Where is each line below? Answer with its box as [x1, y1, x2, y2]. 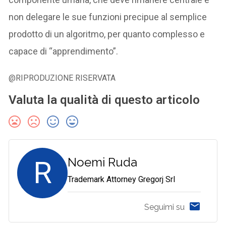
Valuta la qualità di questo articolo [9, 93, 200, 107]
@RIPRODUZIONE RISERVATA [9, 73, 116, 83]
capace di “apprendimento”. [9, 46, 119, 57]
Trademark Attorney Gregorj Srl [68, 175, 176, 185]
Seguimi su [144, 202, 185, 212]
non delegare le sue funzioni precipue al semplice [9, 12, 207, 23]
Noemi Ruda [68, 155, 138, 170]
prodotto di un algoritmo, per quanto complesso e [9, 29, 205, 40]
